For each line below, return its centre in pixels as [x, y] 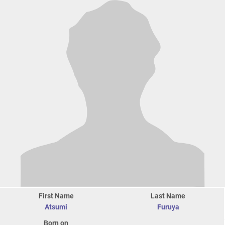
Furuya [168, 207]
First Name [56, 196]
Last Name [168, 196]
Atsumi [56, 207]
